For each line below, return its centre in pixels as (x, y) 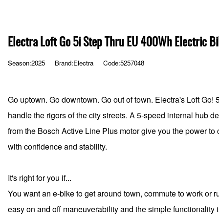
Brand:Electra (74, 63)
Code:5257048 (124, 63)
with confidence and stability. (57, 146)
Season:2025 (26, 63)
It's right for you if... (40, 178)
